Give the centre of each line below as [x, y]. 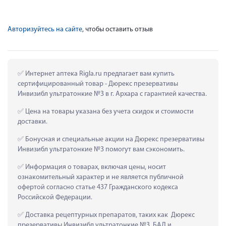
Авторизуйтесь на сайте [45, 29]
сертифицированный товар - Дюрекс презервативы [98, 84]
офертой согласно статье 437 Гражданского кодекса [98, 187]
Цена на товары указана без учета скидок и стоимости [109, 111]
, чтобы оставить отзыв [118, 29]
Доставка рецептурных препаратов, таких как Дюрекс [109, 215]
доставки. [33, 122]
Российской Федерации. [55, 197]
